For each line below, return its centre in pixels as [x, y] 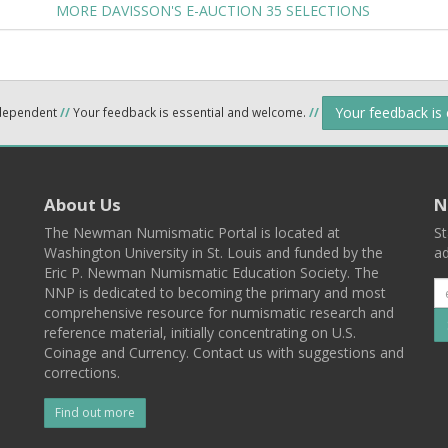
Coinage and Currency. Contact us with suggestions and [224, 352]
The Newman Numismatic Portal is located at [192, 232]
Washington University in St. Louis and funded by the [213, 252]
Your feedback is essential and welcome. [189, 111]
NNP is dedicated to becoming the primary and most [215, 292]
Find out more [95, 412]
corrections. [82, 372]
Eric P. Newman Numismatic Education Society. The [211, 272]
